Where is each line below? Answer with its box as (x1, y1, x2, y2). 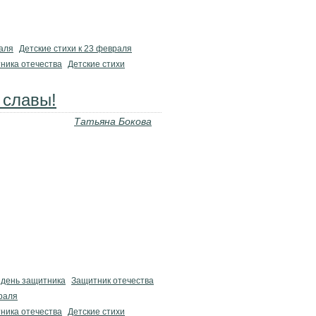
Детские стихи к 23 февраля (19, 44, 132, 54)
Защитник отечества (71, 276, 154, 286)
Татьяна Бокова (74, 116, 152, 127)
